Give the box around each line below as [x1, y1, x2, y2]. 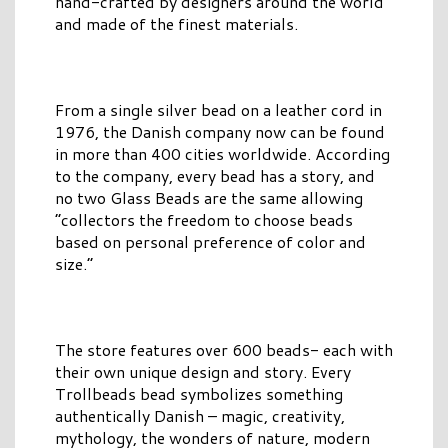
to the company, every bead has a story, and [55, 164, 375, 188]
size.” [55, 252, 93, 276]
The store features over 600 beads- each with [55, 338, 393, 362]
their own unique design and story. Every [55, 360, 351, 384]
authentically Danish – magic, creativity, [55, 404, 345, 428]
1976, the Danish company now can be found [55, 120, 385, 144]
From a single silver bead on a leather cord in [55, 98, 382, 122]
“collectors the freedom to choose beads [55, 208, 353, 232]
